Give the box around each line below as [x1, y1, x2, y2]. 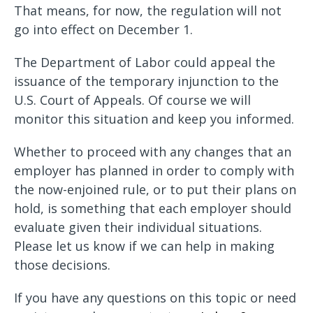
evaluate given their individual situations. [14, 219, 262, 235]
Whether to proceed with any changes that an [14, 143, 291, 160]
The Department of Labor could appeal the [14, 54, 275, 71]
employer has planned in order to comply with [14, 162, 294, 179]
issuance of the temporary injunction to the [14, 73, 279, 89]
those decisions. [14, 256, 110, 273]
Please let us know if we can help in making [14, 238, 275, 254]
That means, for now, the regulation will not [14, 2, 282, 19]
